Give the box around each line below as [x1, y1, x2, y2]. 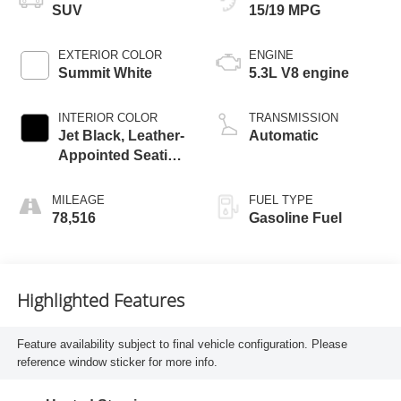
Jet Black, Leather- [57, 128, 184, 144]
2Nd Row [57, 187, 120, 203]
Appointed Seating [57, 148, 185, 164]
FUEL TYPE [249, 193, 313, 208]
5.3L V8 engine [249, 65, 349, 81]
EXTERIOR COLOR [57, 48, 162, 63]
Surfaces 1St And [57, 167, 177, 183]
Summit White [57, 65, 152, 81]
